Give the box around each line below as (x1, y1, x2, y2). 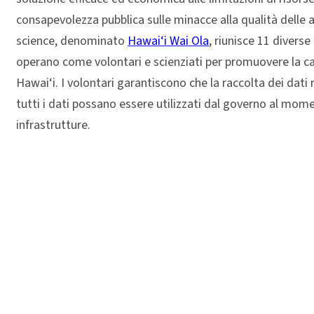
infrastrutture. (16, 116, 90, 135)
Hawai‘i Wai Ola (128, 32, 209, 50)
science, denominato (16, 32, 128, 50)
